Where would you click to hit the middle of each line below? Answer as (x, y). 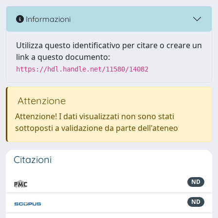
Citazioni (33, 159)
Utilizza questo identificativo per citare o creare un (109, 45)
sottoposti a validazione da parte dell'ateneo (97, 128)
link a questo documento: (63, 57)
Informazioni (47, 19)
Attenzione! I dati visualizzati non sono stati (95, 116)
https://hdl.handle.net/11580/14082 (82, 69)
